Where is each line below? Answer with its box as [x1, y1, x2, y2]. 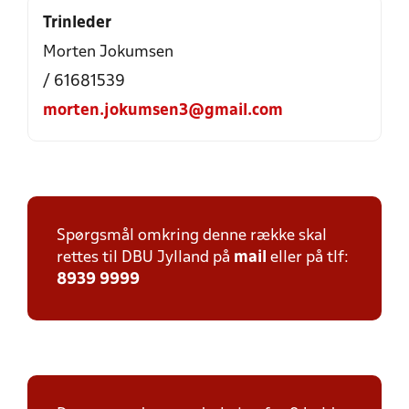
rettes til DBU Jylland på [57, 250, 234, 266]
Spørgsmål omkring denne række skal [57, 228, 327, 244]
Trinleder [43, 16, 111, 31]
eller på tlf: [267, 250, 349, 266]
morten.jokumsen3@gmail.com [43, 103, 283, 119]
